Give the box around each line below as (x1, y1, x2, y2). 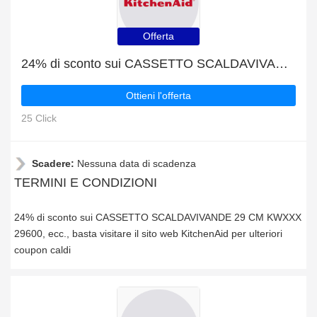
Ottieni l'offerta (126, 90, 191, 101)
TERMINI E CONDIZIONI (14, 175, 157, 190)
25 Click (21, 113, 57, 124)
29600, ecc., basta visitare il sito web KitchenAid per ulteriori (14, 228, 282, 239)
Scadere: (32, 158, 77, 169)
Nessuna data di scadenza (77, 158, 196, 169)
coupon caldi (14, 244, 71, 255)
